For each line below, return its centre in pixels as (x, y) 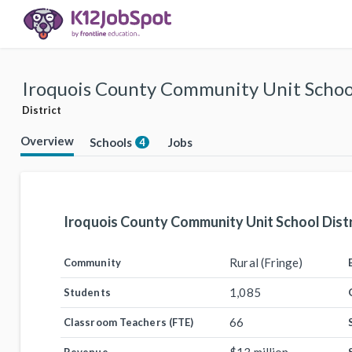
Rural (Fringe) (266, 262)
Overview (47, 141)
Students (87, 292)
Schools (111, 142)
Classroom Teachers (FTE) (129, 322)
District (42, 110)
